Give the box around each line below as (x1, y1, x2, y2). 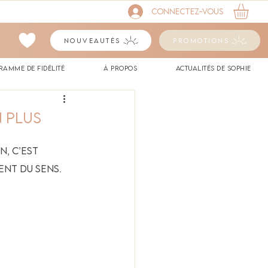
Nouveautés (63, 36, 121, 44)
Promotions (173, 36, 229, 44)
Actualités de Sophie (175, 64, 251, 72)
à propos (103, 64, 138, 72)
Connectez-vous (151, 7, 224, 16)
